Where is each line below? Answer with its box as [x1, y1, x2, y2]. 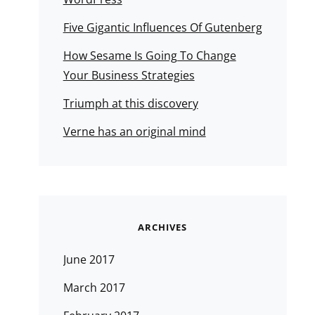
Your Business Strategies [63, 67, 195, 83]
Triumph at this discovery [63, 96, 198, 111]
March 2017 [63, 280, 125, 295]
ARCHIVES [138, 221, 188, 233]
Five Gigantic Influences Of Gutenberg [63, 20, 262, 35]
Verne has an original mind [63, 124, 206, 139]
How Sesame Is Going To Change [63, 48, 236, 63]
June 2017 [63, 252, 115, 267]
